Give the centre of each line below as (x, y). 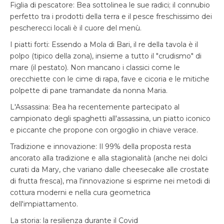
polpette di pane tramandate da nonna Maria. (89, 90)
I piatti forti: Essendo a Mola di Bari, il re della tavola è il (104, 44)
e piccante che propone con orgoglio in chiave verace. (104, 130)
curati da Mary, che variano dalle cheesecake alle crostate (109, 169)
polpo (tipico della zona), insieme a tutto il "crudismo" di (106, 56)
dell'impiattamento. (44, 204)
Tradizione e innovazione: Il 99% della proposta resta (100, 146)
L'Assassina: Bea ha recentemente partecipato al (95, 107)
